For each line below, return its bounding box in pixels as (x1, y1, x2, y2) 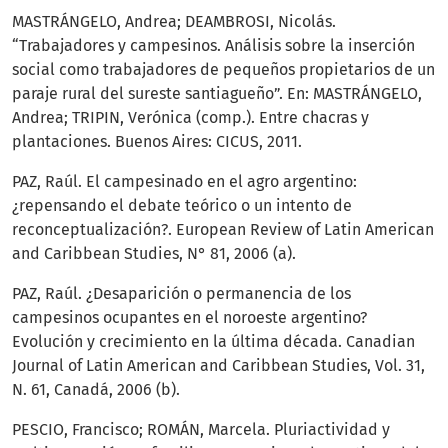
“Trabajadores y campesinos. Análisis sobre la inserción (12, 36, 415, 56)
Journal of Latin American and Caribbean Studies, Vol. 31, (12, 356, 425, 376)
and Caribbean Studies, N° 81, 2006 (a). (12, 244, 296, 264)
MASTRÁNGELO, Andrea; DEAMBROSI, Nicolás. (12, 12, 336, 32)
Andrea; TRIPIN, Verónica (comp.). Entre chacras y (12, 108, 369, 128)
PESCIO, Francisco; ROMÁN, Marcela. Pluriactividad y (12, 420, 390, 440)
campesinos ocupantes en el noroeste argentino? (12, 308, 367, 328)
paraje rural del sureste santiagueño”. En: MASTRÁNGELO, (12, 84, 422, 104)
